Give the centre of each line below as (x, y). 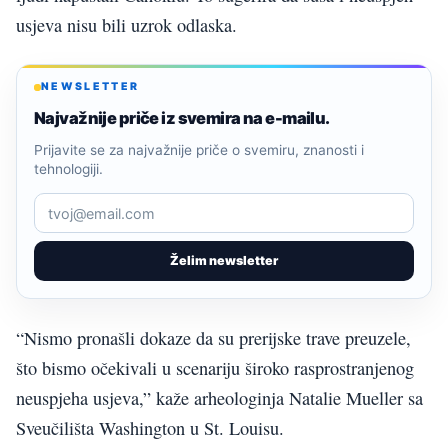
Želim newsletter (224, 261)
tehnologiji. (68, 169)
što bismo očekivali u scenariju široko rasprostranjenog (215, 368)
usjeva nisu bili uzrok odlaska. (126, 25)
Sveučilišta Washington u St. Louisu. (150, 428)
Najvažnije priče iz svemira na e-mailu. (182, 118)
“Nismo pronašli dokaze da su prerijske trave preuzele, (213, 338)
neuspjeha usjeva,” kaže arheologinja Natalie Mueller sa (219, 398)
